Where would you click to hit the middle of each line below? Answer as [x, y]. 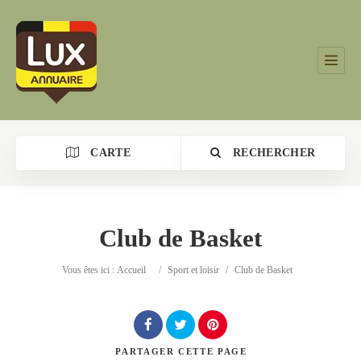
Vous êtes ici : [89, 270]
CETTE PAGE [213, 351]
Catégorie [60, 270]
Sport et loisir [193, 270]
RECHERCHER [272, 153]
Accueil [131, 270]
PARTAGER [145, 351]
